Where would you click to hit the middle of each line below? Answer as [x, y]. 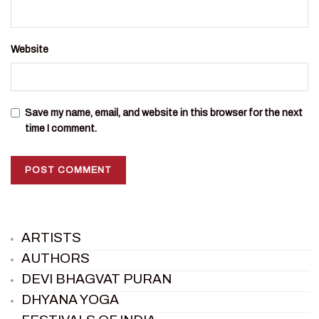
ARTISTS [51, 237]
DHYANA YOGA [70, 299]
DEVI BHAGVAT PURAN [96, 278]
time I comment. [61, 128]
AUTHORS [56, 258]
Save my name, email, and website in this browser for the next [164, 113]
